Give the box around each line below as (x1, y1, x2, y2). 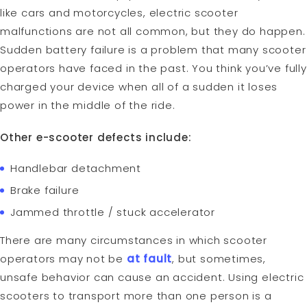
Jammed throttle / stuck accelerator (10, 205, 215, 220)
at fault (126, 251, 173, 267)
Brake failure (10, 183, 79, 198)
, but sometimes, (172, 251, 267, 267)
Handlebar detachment (10, 161, 141, 176)
